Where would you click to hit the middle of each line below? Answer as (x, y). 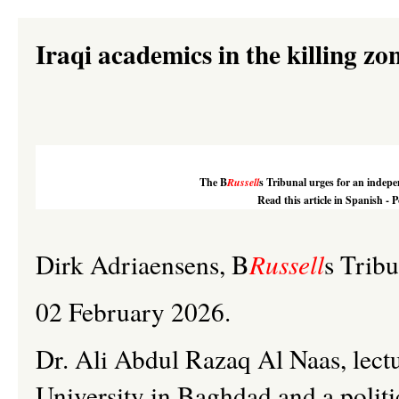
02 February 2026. (133, 311)
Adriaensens (155, 264)
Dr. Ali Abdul (110, 358)
